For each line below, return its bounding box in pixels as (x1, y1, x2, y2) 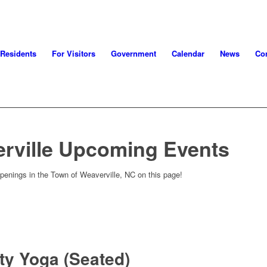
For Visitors (51, 48, 95, 59)
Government (110, 48, 156, 59)
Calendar (171, 48, 204, 59)
